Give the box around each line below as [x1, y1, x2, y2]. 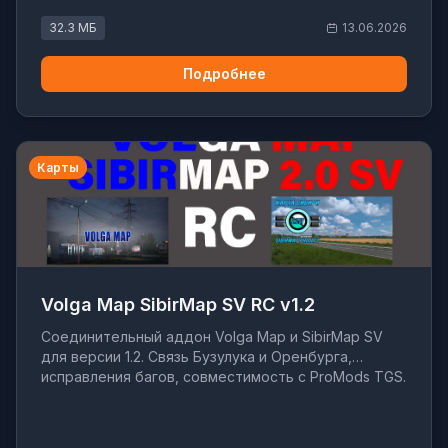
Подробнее [182, 65, 266, 82]
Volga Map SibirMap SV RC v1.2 [41, 294, 315, 316]
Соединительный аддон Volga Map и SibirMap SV [41, 328, 383, 346]
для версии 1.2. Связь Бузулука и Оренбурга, [41, 348, 352, 366]
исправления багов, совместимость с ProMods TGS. [41, 368, 406, 386]
